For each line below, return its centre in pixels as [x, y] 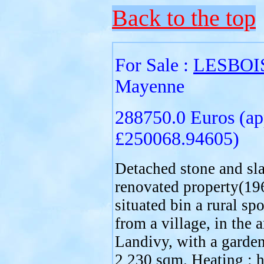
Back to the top [184, 18]
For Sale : [154, 65]
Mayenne [150, 86]
